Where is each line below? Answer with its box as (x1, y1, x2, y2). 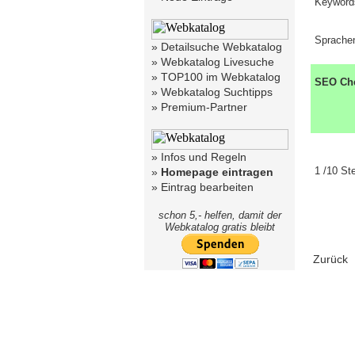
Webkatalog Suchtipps (161, 86, 273, 98)
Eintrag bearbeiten (161, 181, 254, 193)
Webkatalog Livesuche (161, 55, 274, 68)
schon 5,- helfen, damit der (158, 209, 281, 221)
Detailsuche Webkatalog (161, 40, 282, 53)
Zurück (313, 253, 348, 265)
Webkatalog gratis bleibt (165, 221, 275, 233)
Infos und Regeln (161, 151, 246, 163)
